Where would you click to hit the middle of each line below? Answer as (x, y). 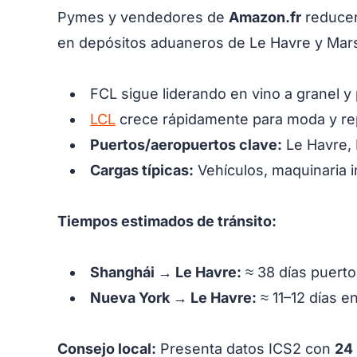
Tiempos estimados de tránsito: (167, 221)
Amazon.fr (265, 17)
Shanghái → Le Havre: (166, 272)
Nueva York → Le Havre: (173, 297)
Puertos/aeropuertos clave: (186, 144)
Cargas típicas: (142, 170)
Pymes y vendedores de (143, 17)
